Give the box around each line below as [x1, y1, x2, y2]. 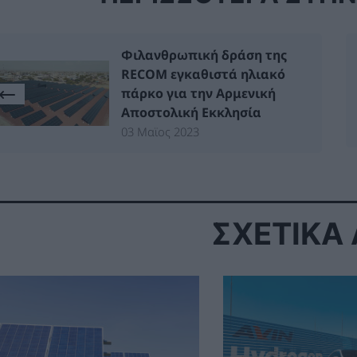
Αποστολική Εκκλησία [121, 103, 261, 121]
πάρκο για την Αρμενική [121, 84, 276, 102]
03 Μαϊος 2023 [121, 123, 199, 139]
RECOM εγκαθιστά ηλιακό [121, 65, 285, 83]
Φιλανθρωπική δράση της [121, 45, 287, 64]
